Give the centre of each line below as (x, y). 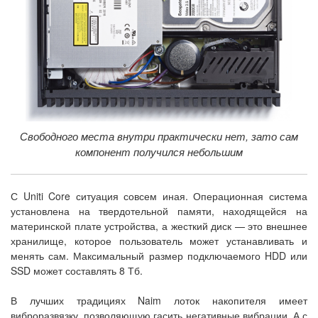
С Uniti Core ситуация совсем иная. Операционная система (159, 196)
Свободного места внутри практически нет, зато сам (159, 136)
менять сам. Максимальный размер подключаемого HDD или (159, 256)
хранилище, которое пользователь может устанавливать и (159, 241)
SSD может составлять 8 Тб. (77, 271)
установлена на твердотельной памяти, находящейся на (159, 211)
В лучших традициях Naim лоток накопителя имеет (159, 301)
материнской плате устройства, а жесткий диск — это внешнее (159, 226)
